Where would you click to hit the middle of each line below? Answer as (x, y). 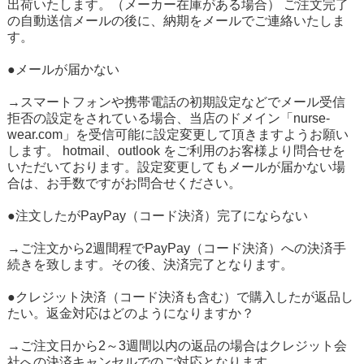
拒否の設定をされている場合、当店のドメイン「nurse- (168, 118)
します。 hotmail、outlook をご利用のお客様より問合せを (176, 150)
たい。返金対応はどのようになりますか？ (130, 313)
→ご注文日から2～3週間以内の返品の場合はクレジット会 (177, 345)
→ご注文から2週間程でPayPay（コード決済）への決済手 (176, 248)
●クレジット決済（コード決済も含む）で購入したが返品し (180, 297)
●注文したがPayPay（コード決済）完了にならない (157, 215)
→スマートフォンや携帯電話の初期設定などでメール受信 (176, 102)
